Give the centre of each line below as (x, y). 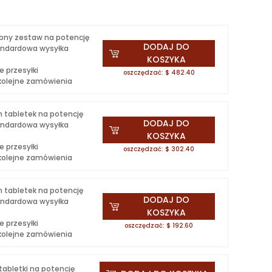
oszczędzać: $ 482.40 (159, 73)
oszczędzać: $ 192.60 (159, 226)
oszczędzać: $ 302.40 (159, 149)
